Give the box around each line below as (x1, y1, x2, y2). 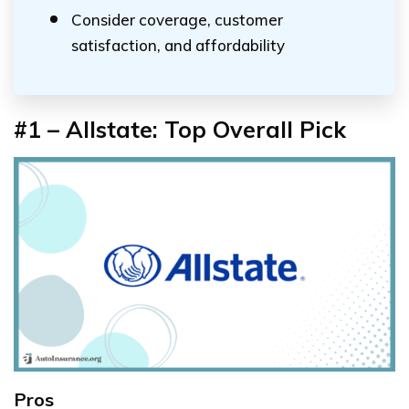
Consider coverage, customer (71, 10, 283, 29)
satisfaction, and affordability (71, 36, 285, 55)
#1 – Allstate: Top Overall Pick (14, 115, 346, 143)
